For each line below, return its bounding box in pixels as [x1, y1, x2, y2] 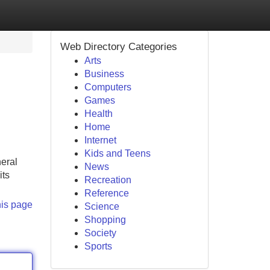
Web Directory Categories [60, 41, 177, 52]
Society [84, 228, 116, 238]
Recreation [84, 175, 131, 185]
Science [84, 201, 119, 212]
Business [84, 69, 124, 79]
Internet [84, 135, 116, 145]
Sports [84, 241, 112, 251]
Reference [84, 188, 129, 198]
